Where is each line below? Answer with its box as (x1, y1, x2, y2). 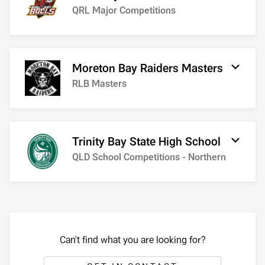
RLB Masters (72, 77, 127, 91)
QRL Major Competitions (72, 4, 176, 18)
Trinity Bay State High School (72, 134, 221, 150)
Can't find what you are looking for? (60, 233, 205, 247)
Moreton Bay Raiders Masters (72, 60, 223, 77)
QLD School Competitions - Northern (72, 150, 226, 164)
